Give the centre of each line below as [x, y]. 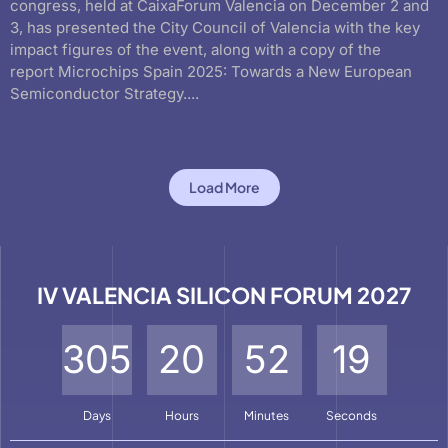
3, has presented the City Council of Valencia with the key [215, 27]
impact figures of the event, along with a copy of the [195, 49]
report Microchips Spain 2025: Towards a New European [211, 71]
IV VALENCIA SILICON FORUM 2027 [224, 294]
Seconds [351, 415]
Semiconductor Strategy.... [104, 93]
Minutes [266, 415]
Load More [224, 186]
